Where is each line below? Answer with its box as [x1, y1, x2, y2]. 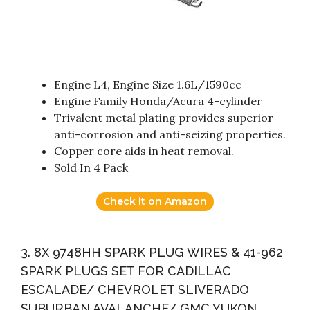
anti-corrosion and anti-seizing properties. [54, 127, 286, 142]
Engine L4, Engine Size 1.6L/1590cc [54, 77, 241, 92]
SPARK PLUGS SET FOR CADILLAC [21, 264, 231, 279]
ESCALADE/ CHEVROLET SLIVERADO [21, 282, 249, 298]
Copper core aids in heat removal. [54, 144, 234, 158]
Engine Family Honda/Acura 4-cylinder [54, 94, 262, 109]
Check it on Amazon [103, 195, 207, 208]
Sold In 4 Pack [54, 161, 128, 175]
